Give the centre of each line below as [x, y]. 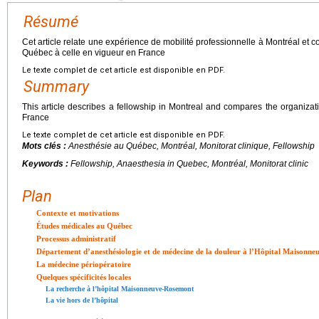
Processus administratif [76, 238]
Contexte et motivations [78, 213]
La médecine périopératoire [84, 264]
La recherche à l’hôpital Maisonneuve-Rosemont [120, 288]
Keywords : [46, 163]
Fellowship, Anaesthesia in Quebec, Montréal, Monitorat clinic [189, 163]
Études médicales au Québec [84, 225]
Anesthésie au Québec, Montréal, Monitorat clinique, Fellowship [192, 146]
